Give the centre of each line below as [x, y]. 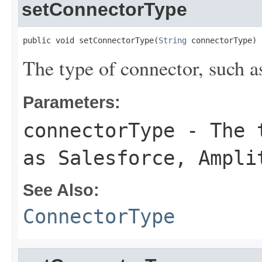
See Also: [61, 190]
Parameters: [72, 102]
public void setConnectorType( [91, 40]
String [173, 40]
